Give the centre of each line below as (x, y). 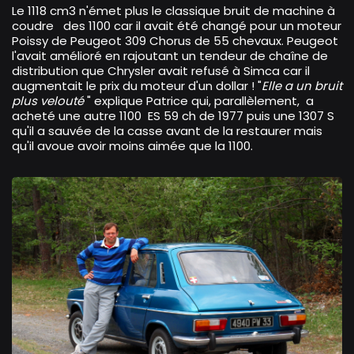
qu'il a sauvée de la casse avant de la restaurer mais (167, 131)
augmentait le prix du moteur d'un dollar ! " (137, 86)
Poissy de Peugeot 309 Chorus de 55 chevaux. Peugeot (175, 41)
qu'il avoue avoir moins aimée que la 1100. (132, 146)
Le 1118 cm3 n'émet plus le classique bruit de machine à (173, 11)
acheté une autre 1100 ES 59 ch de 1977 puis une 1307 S (173, 116)
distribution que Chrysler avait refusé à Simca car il (161, 71)
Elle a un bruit (302, 86)
